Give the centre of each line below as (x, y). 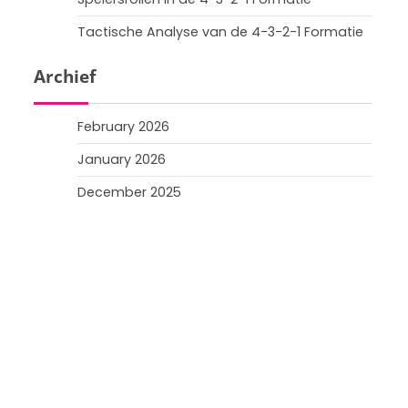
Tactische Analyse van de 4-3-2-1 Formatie (220, 32)
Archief (65, 76)
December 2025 (129, 192)
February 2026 (123, 127)
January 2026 (122, 159)
